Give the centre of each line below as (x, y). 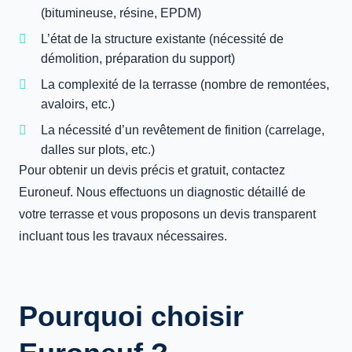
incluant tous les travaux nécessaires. (123, 236)
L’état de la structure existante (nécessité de (162, 39)
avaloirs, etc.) (78, 104)
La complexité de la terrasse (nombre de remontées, (185, 84)
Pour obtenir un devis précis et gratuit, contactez (152, 170)
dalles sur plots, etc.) (98, 150)
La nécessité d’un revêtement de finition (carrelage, (183, 130)
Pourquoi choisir (131, 316)
